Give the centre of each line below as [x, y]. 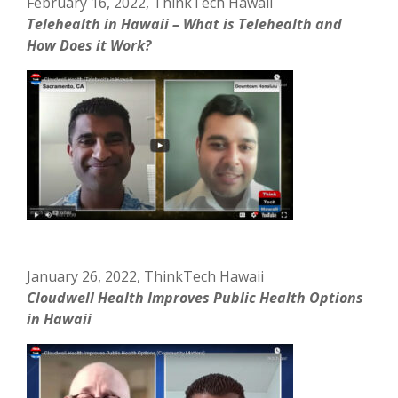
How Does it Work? [89, 45]
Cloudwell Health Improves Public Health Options [195, 297]
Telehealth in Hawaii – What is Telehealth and [185, 24]
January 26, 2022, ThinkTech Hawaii [146, 276]
